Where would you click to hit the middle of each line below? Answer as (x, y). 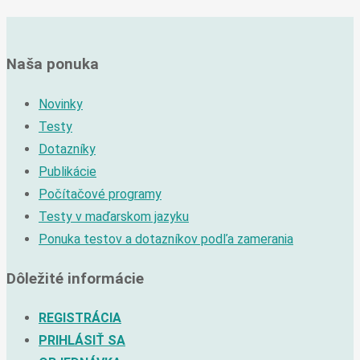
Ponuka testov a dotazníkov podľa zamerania (166, 239)
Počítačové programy (100, 194)
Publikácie (67, 171)
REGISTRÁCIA (80, 318)
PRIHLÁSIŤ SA (82, 341)
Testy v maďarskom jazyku (114, 216)
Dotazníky (67, 149)
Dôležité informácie (75, 278)
